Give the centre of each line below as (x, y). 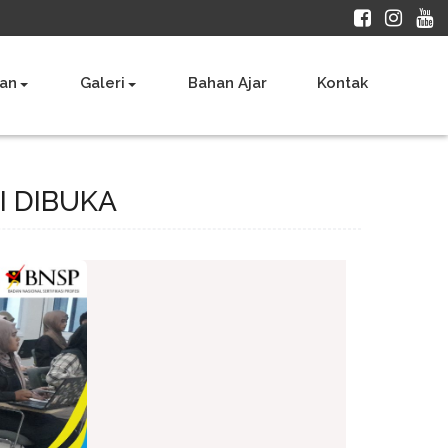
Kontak (342, 83)
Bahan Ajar (227, 83)
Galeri (102, 83)
